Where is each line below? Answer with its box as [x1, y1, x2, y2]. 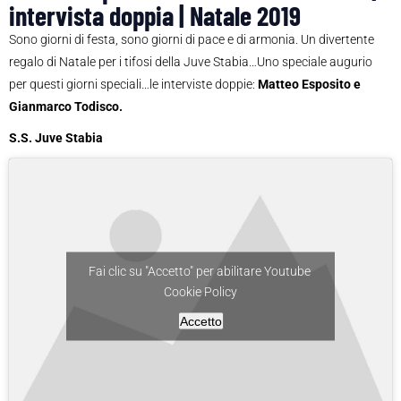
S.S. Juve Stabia [9, 131, 103, 146]
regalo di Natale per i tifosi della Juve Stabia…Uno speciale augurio [9, 55, 372, 70]
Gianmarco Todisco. [9, 99, 123, 115]
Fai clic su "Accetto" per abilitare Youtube [88, 263, 313, 278]
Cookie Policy [164, 284, 237, 299]
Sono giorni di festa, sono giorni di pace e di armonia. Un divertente [9, 32, 374, 47]
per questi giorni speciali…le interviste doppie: [9, 77, 258, 92]
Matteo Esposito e [258, 77, 361, 92]
